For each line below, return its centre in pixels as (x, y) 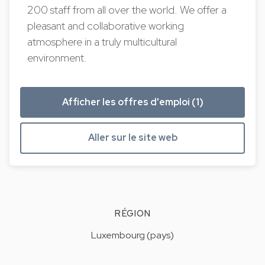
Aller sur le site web (132, 138)
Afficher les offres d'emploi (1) (132, 102)
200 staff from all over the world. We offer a (127, 10)
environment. (59, 58)
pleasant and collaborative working (106, 26)
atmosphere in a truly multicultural (102, 42)
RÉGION (132, 214)
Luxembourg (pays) (132, 235)
